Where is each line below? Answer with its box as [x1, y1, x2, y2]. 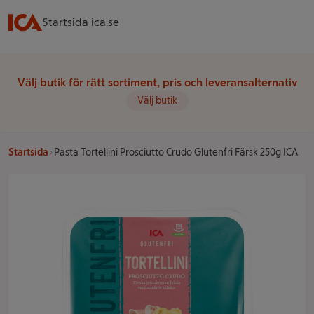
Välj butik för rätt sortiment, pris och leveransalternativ [17, 76, 297, 89]
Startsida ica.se [42, 15, 119, 29]
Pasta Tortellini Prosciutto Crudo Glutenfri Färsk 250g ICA [54, 146, 298, 158]
